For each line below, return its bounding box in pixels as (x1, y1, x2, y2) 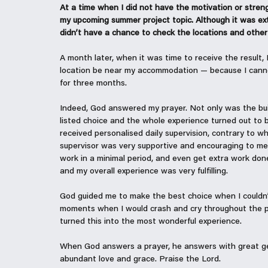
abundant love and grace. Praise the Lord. (60, 255, 221, 264)
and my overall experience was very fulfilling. (60, 167, 228, 176)
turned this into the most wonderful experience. (60, 218, 242, 226)
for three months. (60, 80, 127, 88)
